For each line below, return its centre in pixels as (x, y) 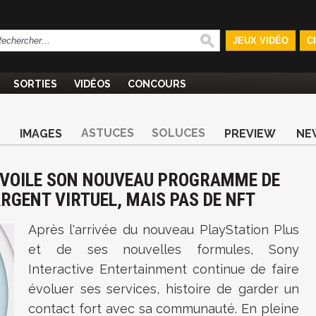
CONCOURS (157, 84)
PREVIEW (250, 134)
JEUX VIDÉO (260, 41)
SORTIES (35, 84)
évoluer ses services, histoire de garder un (164, 289)
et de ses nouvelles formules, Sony (164, 249)
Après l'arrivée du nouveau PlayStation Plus (164, 230)
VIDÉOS (92, 84)
